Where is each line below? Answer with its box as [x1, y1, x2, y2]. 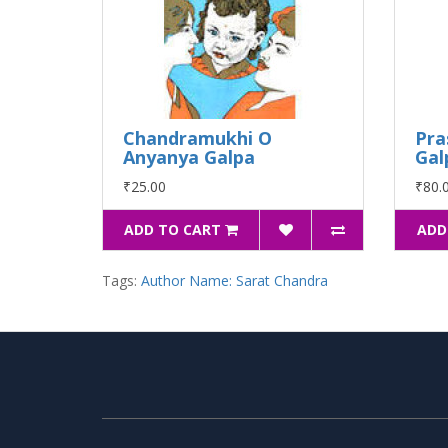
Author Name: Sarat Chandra [141, 270, 328, 290]
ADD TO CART [124, 219, 222, 239]
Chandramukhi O [123, 125, 272, 150]
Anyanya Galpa [123, 144, 255, 169]
